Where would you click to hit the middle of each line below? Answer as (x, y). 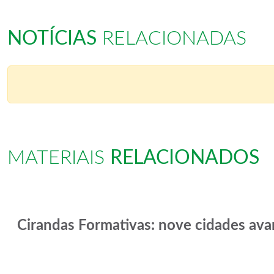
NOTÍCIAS (52, 38)
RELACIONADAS (172, 38)
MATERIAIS (59, 158)
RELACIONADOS (185, 158)
